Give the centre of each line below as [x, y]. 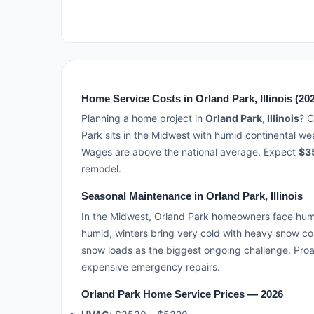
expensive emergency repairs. [151, 266]
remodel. [101, 169]
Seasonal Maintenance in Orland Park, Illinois [192, 196]
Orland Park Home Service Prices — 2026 [182, 294]
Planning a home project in [143, 118]
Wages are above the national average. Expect [190, 152]
